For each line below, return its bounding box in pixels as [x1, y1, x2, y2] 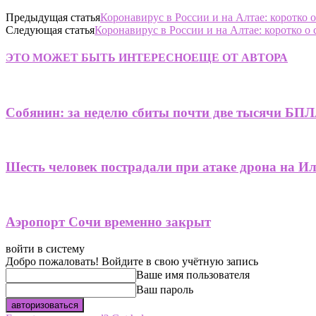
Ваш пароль [136, 284, 193, 296]
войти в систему [6, 243, 85, 255]
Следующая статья [6, 23, 95, 36]
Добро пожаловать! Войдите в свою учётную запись [6, 255, 258, 268]
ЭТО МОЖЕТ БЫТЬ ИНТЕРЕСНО [6, 51, 191, 63]
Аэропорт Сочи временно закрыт [6, 214, 211, 229]
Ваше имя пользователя [136, 269, 250, 281]
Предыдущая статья [6, 11, 100, 23]
